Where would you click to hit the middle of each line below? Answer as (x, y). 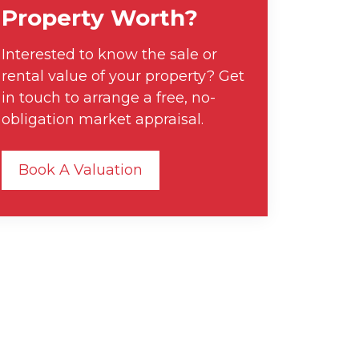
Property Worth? (100, 18)
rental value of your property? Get (123, 76)
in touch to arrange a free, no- (109, 98)
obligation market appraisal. (103, 119)
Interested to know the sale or (109, 54)
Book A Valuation (81, 170)
